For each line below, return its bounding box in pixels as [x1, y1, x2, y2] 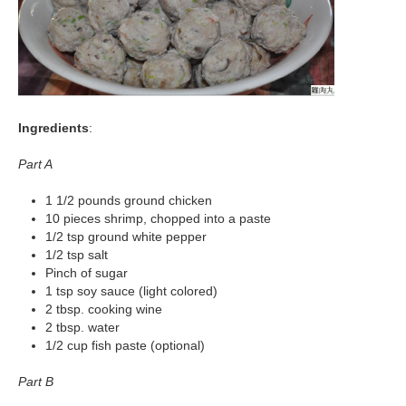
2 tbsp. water [45, 321, 120, 334]
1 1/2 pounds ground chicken [45, 194, 212, 208]
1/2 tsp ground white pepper [45, 230, 207, 244]
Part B [18, 375, 53, 389]
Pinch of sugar [45, 266, 128, 280]
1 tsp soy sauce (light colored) [45, 285, 217, 298]
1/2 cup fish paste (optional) [45, 339, 205, 353]
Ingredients [18, 121, 89, 135]
